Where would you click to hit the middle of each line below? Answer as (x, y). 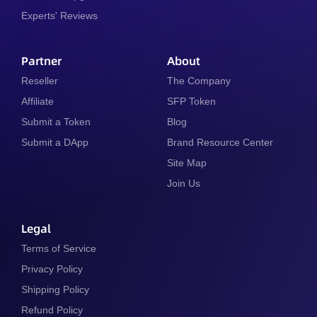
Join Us (184, 183)
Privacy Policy (52, 269)
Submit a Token (56, 121)
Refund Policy (52, 310)
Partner (41, 60)
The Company (199, 80)
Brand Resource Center (220, 142)
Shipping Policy (55, 289)
